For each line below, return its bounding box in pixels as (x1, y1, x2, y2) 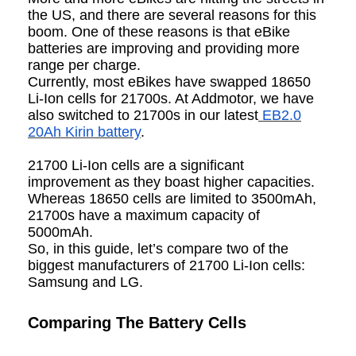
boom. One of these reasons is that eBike (28, 24, 290, 41)
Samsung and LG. (28, 274, 143, 291)
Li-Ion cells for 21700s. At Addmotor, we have (28, 91, 314, 107)
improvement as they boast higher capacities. (28, 174, 315, 191)
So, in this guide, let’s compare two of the (28, 241, 288, 257)
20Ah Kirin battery (28, 124, 141, 141)
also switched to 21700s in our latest (28, 107, 258, 124)
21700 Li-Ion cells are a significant (28, 157, 244, 174)
